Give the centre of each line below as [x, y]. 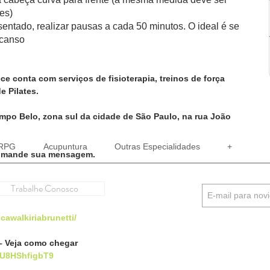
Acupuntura [65, 146]
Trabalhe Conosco [44, 188]
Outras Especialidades [157, 146]
